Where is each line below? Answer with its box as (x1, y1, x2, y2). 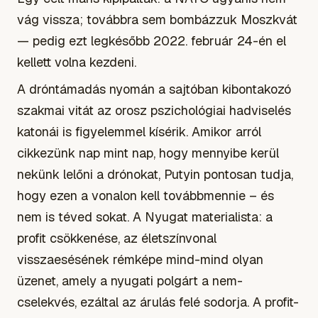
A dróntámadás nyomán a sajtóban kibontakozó (17, 80, 291, 97)
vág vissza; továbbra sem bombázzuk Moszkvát (17, 11, 297, 28)
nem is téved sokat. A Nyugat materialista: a (17, 208, 273, 225)
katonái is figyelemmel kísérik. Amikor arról (17, 123, 261, 140)
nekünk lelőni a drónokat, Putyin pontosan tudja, (17, 165, 293, 182)
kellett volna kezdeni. (17, 53, 136, 70)
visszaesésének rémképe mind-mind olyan (17, 251, 263, 268)
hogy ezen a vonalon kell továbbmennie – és (17, 187, 274, 204)
